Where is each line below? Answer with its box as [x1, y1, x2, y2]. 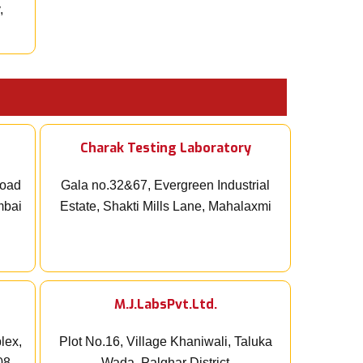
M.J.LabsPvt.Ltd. [113, 296, 217, 314]
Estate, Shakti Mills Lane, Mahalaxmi [59, 199, 271, 214]
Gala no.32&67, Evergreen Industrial [61, 178, 270, 193]
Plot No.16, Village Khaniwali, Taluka [58, 335, 272, 349]
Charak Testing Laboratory [79, 139, 251, 157]
